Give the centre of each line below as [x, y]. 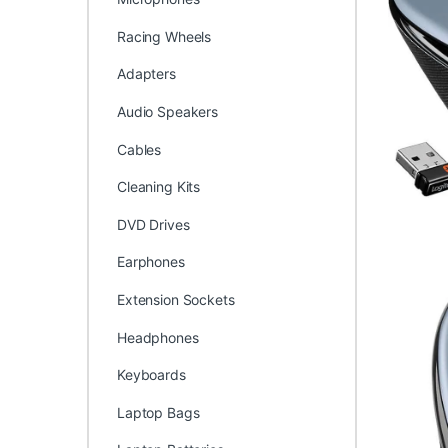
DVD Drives [153, 224]
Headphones [157, 337]
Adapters [146, 74]
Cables [139, 149]
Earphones [150, 262]
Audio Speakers [167, 112]
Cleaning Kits [158, 187]
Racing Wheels [164, 36]
